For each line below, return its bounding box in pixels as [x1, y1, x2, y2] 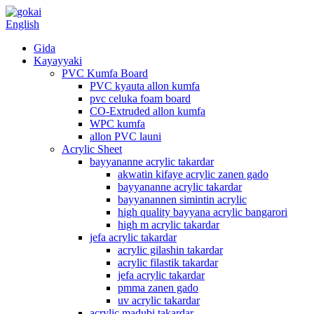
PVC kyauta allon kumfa [90, 80, 200, 92]
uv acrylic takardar [118, 294, 200, 306]
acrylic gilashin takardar [118, 244, 223, 256]
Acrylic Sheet [62, 143, 122, 155]
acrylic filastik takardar [118, 257, 218, 268]
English [6, 18, 39, 30]
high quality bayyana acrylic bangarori [118, 206, 287, 218]
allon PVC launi [90, 130, 161, 142]
